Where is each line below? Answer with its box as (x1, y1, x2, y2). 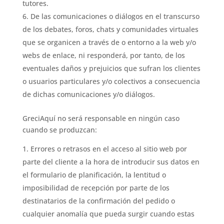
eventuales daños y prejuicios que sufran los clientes (22, 63, 200, 73)
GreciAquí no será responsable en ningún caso (22, 113, 179, 123)
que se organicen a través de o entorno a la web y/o (22, 37, 196, 47)
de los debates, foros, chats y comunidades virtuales (22, 24, 198, 34)
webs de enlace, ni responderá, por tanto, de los (22, 50, 185, 60)
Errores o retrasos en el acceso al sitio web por (30, 144, 187, 153)
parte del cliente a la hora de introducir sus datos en (22, 157, 199, 166)
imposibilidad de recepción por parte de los (22, 183, 169, 192)
